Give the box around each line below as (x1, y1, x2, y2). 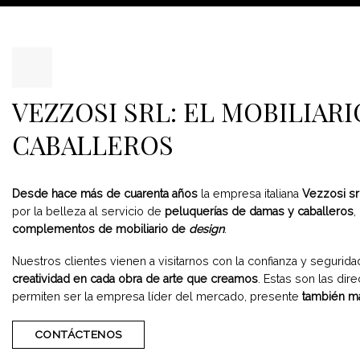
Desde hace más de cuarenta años (12, 186, 198, 200)
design (189, 222, 224, 235)
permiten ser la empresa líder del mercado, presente (12, 290, 302, 304)
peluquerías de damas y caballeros (165, 204, 354, 218)
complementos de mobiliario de (12, 222, 189, 235)
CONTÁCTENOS (34, 327, 122, 341)
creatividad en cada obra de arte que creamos (12, 272, 258, 286)
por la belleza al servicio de (12, 204, 165, 218)
